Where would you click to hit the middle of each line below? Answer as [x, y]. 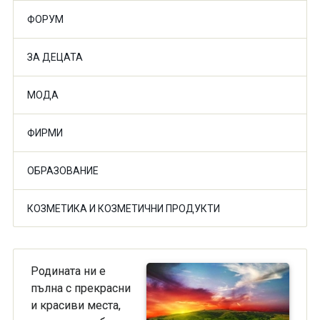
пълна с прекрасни [80, 288]
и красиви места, [75, 305]
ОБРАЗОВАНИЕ [62, 171]
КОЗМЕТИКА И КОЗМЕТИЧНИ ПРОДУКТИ [123, 209]
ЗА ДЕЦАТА [55, 57]
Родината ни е [68, 271]
